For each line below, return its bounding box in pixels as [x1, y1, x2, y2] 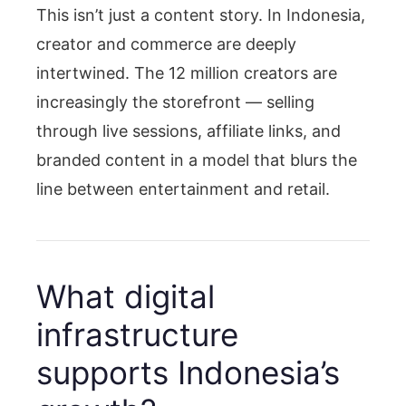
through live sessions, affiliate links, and [36, 121, 341, 140]
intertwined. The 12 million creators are [36, 63, 337, 82]
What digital [36, 276, 215, 315]
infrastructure [36, 314, 238, 353]
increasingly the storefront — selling [36, 92, 314, 111]
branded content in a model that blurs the [36, 150, 357, 169]
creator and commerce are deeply [36, 34, 296, 53]
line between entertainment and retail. [36, 179, 330, 198]
